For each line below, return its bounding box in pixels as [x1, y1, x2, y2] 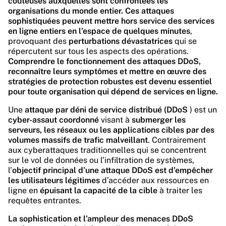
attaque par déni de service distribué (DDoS [25, 105, 188, 115]
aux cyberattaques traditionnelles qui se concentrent [8, 145, 206, 155]
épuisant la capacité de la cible [40, 186, 157, 195]
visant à [99, 115, 132, 125]
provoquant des [8, 36, 69, 46]
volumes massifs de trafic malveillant [8, 135, 148, 145]
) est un [188, 105, 217, 115]
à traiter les [157, 186, 202, 195]
